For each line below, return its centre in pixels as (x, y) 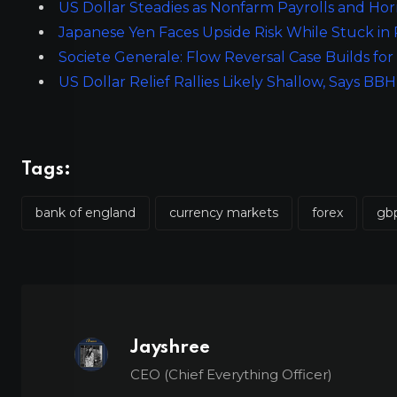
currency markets (224, 212)
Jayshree (171, 348)
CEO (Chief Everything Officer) (232, 374)
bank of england (86, 212)
